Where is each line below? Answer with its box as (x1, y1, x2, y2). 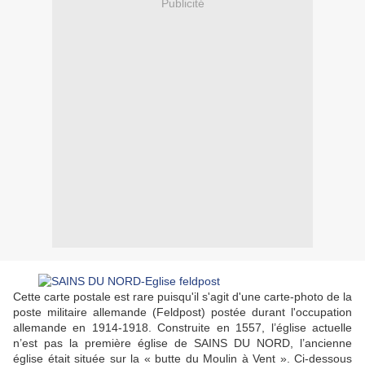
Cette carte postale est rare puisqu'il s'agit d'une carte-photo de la (13, 290, 352, 304)
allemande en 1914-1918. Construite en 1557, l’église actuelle (13, 321, 352, 335)
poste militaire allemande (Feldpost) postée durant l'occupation (13, 306, 352, 319)
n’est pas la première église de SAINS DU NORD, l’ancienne (13, 336, 352, 350)
